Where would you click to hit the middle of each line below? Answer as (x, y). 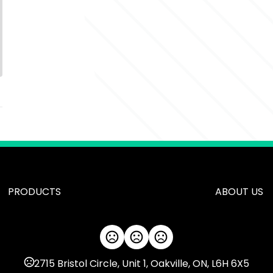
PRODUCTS (34, 192)
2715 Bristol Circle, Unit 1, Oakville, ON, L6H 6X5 (141, 264)
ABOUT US (239, 192)
